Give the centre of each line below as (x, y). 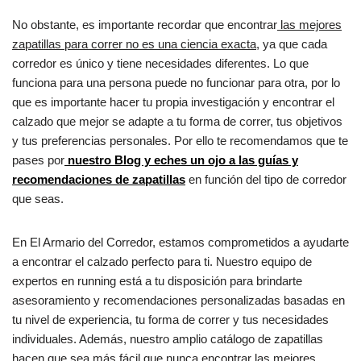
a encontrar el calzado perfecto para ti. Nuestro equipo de (162, 262)
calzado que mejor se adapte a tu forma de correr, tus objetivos (177, 122)
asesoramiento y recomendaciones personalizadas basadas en (178, 301)
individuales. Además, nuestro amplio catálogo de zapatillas (168, 339)
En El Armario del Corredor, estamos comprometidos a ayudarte (180, 243)
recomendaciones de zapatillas (99, 180)
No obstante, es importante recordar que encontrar (145, 25)
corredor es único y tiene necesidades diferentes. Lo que (160, 64)
